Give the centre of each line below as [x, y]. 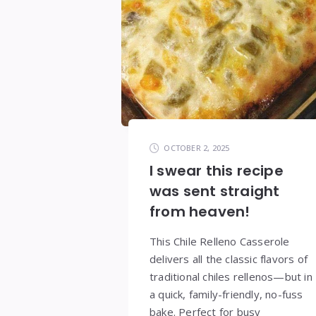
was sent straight [215, 191]
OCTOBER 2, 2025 [197, 147]
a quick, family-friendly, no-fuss [226, 294]
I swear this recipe [217, 170]
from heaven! [200, 211]
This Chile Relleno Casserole [220, 241]
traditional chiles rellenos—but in [231, 276]
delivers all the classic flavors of [229, 259]
